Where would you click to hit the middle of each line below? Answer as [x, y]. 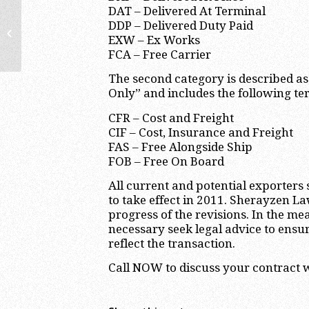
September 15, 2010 [66, 41]
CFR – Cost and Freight [171, 118]
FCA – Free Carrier [160, 54]
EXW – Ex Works [154, 40]
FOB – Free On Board [166, 161]
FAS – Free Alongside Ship [180, 147]
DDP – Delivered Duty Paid [181, 25]
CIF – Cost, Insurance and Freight [201, 132]
